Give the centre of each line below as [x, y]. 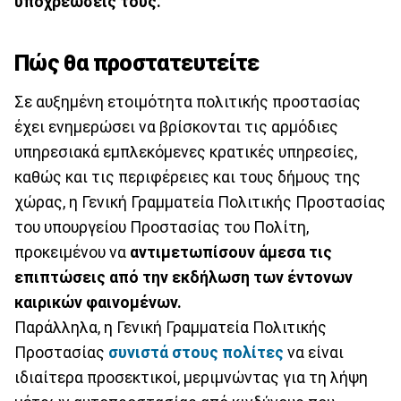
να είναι [314, 353]
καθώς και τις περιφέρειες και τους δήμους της [188, 178]
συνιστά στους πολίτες [196, 353]
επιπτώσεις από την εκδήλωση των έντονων [183, 278]
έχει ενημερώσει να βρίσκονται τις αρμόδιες [176, 128]
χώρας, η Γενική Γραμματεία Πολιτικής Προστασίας [200, 203]
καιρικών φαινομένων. [98, 303]
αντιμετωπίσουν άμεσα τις [231, 253]
